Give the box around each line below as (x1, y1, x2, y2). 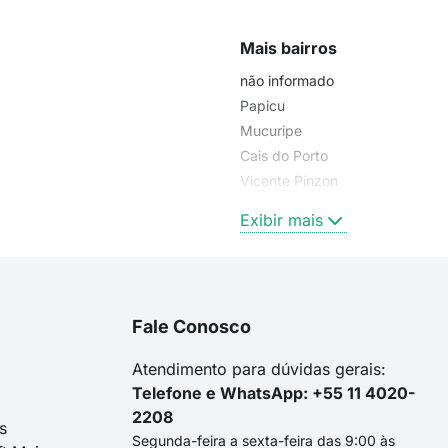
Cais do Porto (240, 146, 328, 164)
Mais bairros (240, 37, 337, 58)
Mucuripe (240, 121, 302, 139)
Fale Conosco (132, 315, 251, 337)
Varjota (240, 196, 286, 214)
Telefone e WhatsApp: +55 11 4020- (132, 382, 415, 403)
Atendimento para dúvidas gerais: (132, 358, 386, 379)
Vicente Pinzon (240, 171, 338, 189)
